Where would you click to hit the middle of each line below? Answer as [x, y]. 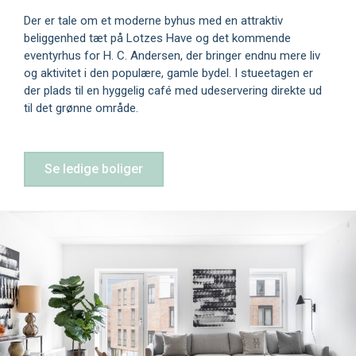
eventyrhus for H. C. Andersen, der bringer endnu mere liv [172, 55]
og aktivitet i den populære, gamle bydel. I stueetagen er [168, 73]
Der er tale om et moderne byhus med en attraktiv [153, 20]
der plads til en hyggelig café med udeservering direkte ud [173, 90]
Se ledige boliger [94, 168]
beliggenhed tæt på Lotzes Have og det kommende [157, 38]
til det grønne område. [81, 108]
